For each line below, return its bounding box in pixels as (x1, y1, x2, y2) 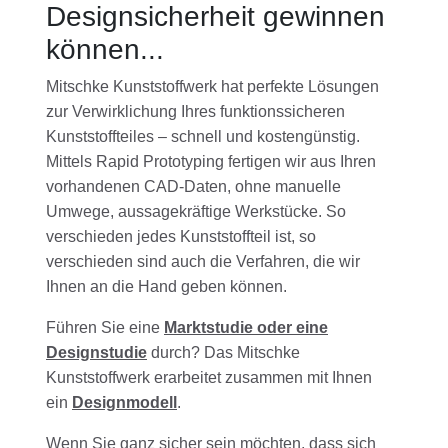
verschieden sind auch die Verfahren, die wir (46, 253, 360, 271)
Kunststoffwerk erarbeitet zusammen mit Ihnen (46, 369, 372, 387)
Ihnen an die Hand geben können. (46, 278, 287, 296)
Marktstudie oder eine (164, 319, 328, 337)
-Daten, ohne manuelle (179, 178, 341, 196)
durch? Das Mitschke (147, 344, 300, 362)
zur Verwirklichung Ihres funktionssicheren (46, 103, 345, 121)
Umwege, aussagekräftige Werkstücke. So (46, 203, 346, 221)
